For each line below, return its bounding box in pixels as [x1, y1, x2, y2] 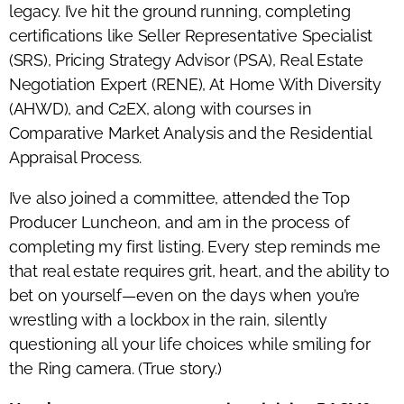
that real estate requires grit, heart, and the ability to [9, 261, 390, 280]
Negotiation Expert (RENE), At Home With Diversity [9, 74, 381, 94]
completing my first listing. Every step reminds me [9, 236, 381, 256]
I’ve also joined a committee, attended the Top [9, 188, 350, 207]
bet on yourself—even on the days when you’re [9, 285, 361, 305]
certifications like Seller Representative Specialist [9, 25, 372, 45]
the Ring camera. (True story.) [9, 358, 222, 378]
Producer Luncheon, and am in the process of [9, 212, 350, 232]
